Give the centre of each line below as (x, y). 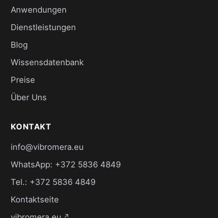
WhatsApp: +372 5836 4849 (66, 165)
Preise (23, 80)
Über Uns (29, 98)
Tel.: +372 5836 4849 (53, 182)
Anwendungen (39, 10)
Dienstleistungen (44, 27)
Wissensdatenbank (47, 63)
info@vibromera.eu (47, 147)
